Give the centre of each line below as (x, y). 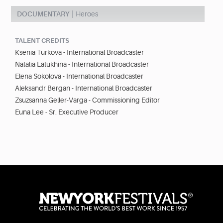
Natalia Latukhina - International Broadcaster (82, 64)
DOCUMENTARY (43, 14)
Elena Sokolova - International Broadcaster (79, 76)
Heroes (87, 14)
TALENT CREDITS (42, 41)
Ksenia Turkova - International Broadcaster (79, 53)
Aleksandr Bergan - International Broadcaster (84, 88)
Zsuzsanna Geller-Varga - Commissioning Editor (87, 100)
